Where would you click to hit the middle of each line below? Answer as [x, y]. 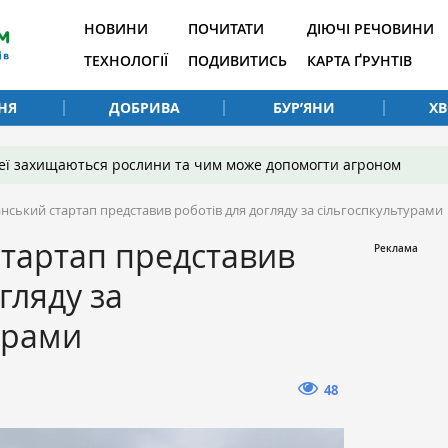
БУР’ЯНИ [304, 107]
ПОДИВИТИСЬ [237, 60]
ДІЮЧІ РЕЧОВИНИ [370, 28]
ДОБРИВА [144, 107]
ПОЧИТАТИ [226, 28]
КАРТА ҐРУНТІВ [359, 60]
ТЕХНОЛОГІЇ [126, 60]
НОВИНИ [116, 28]
